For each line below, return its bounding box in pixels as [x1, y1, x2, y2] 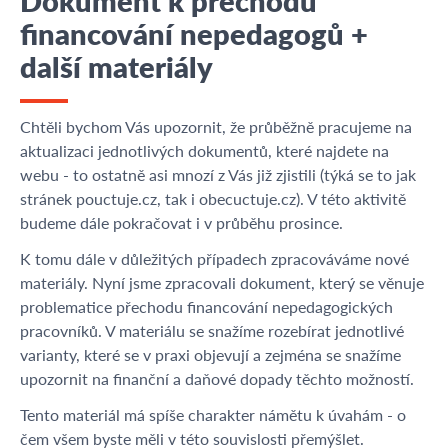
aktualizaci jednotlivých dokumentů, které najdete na [20, 139, 389, 162]
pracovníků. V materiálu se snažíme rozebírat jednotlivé [20, 319, 404, 342]
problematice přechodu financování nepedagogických [20, 295, 393, 318]
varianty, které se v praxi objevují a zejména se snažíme [20, 343, 401, 366]
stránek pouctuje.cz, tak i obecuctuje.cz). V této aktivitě [20, 187, 406, 210]
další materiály [20, 46, 213, 87]
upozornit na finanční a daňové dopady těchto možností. [20, 367, 418, 390]
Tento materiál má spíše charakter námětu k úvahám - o [20, 403, 406, 426]
